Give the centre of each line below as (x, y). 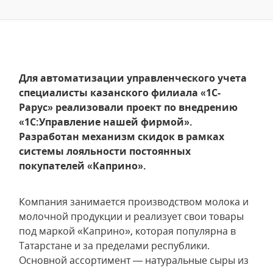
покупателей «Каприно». (83, 166)
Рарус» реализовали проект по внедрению (128, 107)
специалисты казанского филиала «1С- (120, 93)
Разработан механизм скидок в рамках (122, 136)
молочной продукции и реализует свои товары (131, 216)
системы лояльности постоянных (105, 151)
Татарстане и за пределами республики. (114, 246)
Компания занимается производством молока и (134, 202)
